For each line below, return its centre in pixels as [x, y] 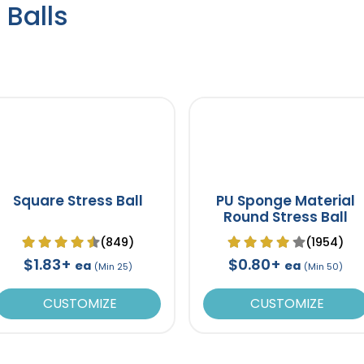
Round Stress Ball [285, 217]
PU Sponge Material [285, 200]
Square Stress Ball [78, 200]
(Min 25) [114, 266]
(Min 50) [323, 266]
